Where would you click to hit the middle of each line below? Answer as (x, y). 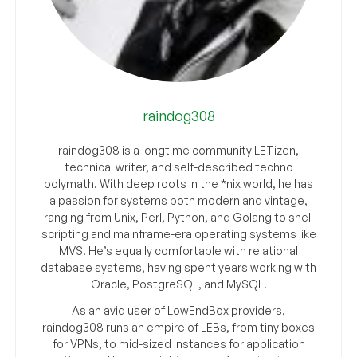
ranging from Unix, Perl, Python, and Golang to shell (178, 218)
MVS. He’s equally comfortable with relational (178, 251)
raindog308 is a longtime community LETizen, (178, 151)
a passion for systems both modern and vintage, (178, 201)
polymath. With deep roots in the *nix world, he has (178, 184)
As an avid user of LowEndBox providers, (178, 311)
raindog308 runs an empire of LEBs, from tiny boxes (178, 328)
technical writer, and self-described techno (178, 167)
